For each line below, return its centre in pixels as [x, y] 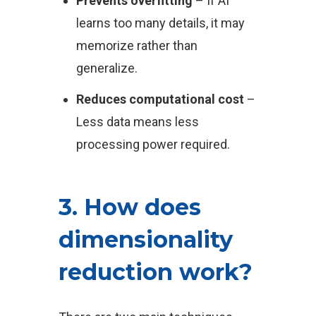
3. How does [129, 207]
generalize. [107, 68]
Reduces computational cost [160, 99]
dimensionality [145, 239]
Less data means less [137, 122]
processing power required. [153, 144]
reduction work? [155, 272]
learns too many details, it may [160, 23]
